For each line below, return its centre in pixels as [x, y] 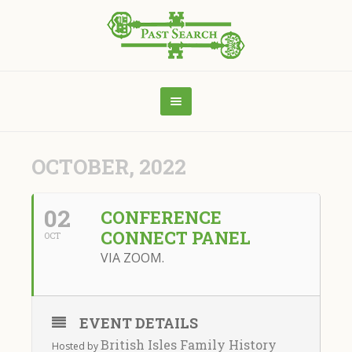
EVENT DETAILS [139, 323]
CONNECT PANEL [176, 238]
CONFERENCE [161, 217]
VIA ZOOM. [132, 258]
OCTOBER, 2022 [109, 167]
